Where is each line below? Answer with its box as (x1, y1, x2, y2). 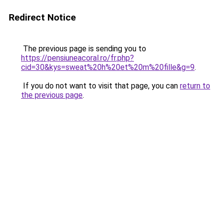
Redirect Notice (9, 12, 76, 23)
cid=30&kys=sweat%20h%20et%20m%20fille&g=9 (21, 63, 195, 72)
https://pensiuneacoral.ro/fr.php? (21, 53, 134, 63)
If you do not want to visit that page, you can (21, 81, 180, 90)
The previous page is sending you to (21, 44, 146, 53)
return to (180, 81, 210, 90)
